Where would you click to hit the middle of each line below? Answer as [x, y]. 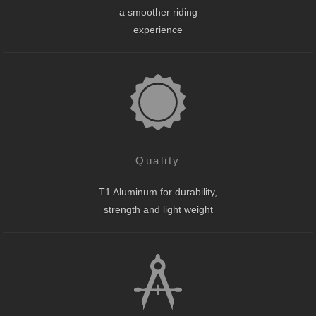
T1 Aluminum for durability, [158, 192]
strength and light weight [158, 210]
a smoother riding [158, 12]
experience [158, 30]
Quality [158, 160]
